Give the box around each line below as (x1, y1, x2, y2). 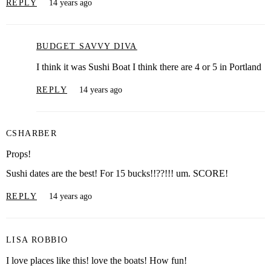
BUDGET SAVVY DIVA (36, 41, 137, 51)
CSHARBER (6, 128, 57, 138)
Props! (6, 149, 31, 160)
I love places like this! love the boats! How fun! (6, 255, 187, 266)
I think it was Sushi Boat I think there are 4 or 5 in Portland (36, 62, 261, 73)
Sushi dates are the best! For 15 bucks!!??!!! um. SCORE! (6, 168, 228, 179)
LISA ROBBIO (6, 235, 68, 244)
